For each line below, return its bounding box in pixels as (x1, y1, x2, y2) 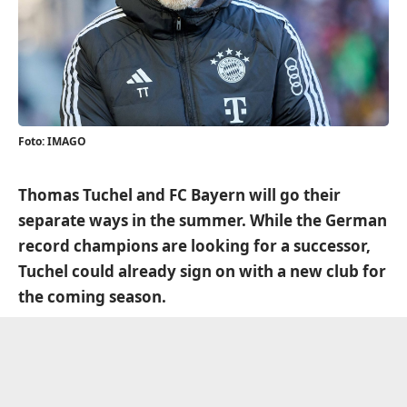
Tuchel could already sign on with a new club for (18, 261, 386, 282)
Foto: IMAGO (18, 134, 86, 149)
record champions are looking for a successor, (18, 235, 371, 256)
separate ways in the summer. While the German (18, 210, 387, 231)
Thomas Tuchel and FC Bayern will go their (18, 184, 341, 205)
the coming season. (18, 286, 166, 307)
